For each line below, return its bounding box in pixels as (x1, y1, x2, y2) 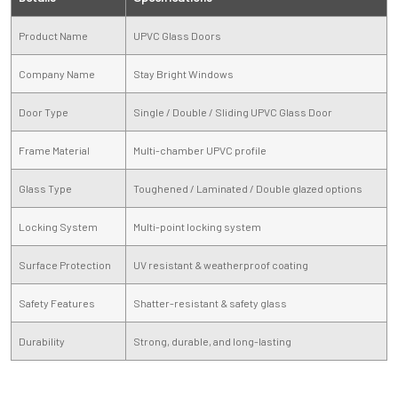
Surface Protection (19, 259, 111, 272)
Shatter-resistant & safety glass (133, 297, 287, 310)
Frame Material (19, 144, 90, 157)
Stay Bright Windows (133, 68, 234, 81)
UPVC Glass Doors (133, 29, 221, 43)
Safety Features (19, 297, 95, 310)
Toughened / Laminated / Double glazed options (133, 182, 362, 195)
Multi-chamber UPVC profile (133, 144, 267, 157)
